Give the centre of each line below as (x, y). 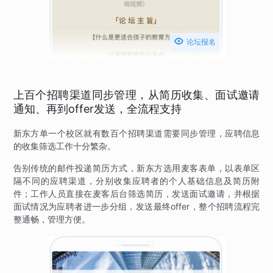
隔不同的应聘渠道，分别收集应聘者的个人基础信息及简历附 (136, 180)
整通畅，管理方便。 (51, 219)
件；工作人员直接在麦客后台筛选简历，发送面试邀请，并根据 (136, 193)
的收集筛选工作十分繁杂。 (64, 146)
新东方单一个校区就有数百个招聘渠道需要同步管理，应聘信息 (136, 133)
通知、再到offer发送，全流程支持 (97, 108)
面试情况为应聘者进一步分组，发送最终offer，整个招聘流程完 (136, 206)
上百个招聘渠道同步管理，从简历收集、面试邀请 (136, 94)
